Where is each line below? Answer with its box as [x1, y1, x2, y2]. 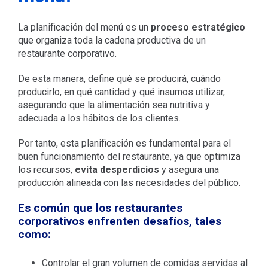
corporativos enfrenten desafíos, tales [17, 214, 221, 229]
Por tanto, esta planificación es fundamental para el [17, 138, 231, 150]
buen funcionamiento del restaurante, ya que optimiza [17, 151, 240, 163]
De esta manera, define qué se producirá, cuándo [17, 73, 221, 85]
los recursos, [17, 164, 75, 176]
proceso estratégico [150, 22, 245, 33]
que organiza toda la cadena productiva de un [17, 35, 206, 47]
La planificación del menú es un [17, 22, 151, 33]
